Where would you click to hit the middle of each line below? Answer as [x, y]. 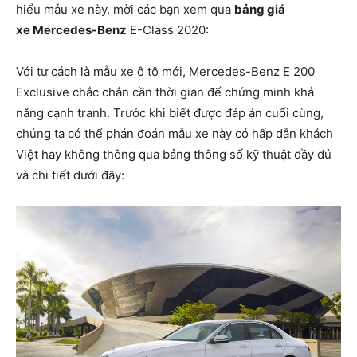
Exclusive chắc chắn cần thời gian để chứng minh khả [165, 92]
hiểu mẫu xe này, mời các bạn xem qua [125, 9]
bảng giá [260, 9]
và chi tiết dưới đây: [70, 175]
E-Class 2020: [168, 30]
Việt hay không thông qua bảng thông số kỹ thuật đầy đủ [174, 154]
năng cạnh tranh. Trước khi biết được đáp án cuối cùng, [170, 113]
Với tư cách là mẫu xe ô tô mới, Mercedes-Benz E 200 [165, 71]
